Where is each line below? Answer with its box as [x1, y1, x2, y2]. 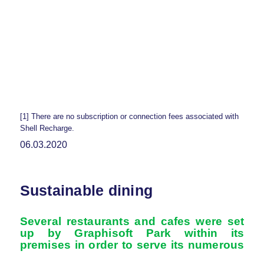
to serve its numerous [118, 238, 245, 251]
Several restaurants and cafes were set [19, 214, 245, 227]
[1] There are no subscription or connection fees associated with [19, 112, 239, 121]
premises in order [19, 238, 118, 251]
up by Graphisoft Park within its [19, 226, 245, 239]
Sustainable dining [19, 181, 153, 199]
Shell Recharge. [19, 124, 74, 133]
